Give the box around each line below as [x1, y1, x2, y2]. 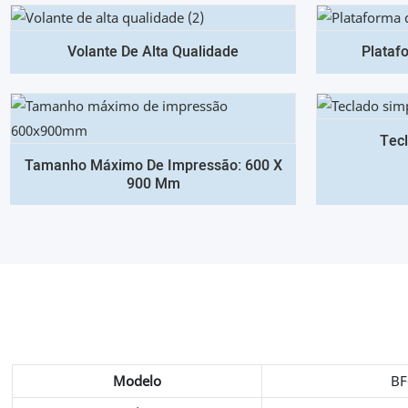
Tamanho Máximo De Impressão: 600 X [24, 154, 282, 177]
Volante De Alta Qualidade [67, 41, 239, 64]
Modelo [113, 371, 162, 390]
